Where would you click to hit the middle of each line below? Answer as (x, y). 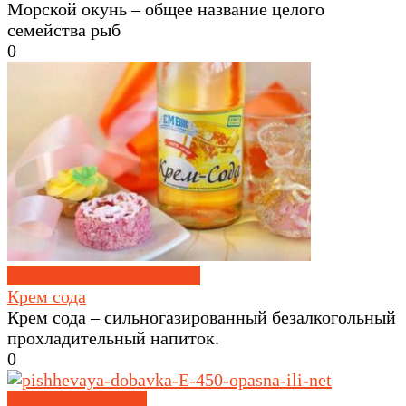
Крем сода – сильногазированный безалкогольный (202, 318)
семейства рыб (64, 30)
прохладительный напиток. (113, 338)
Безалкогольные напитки (104, 276)
